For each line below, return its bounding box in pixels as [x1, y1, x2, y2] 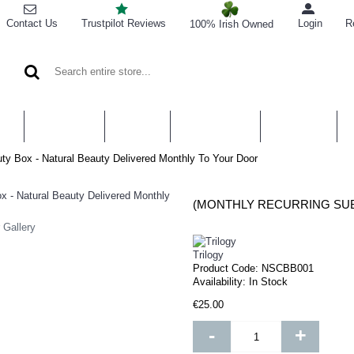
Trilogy [193, 249, 224, 261]
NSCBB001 [262, 262, 314, 274]
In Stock [249, 276, 288, 288]
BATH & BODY [24, 119, 104, 133]
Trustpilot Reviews [81, 17, 166, 29]
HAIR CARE [105, 119, 170, 133]
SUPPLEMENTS [171, 119, 260, 133]
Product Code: [193, 262, 262, 274]
